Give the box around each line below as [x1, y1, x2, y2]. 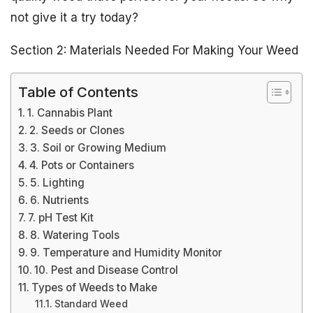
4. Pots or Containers [29, 159, 135, 172]
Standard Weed [54, 298, 128, 310]
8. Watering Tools [30, 228, 120, 242]
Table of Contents [18, 82, 138, 101]
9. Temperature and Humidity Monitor [30, 246, 223, 259]
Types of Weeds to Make [31, 281, 158, 294]
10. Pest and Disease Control [34, 263, 179, 277]
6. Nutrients [30, 194, 89, 207]
